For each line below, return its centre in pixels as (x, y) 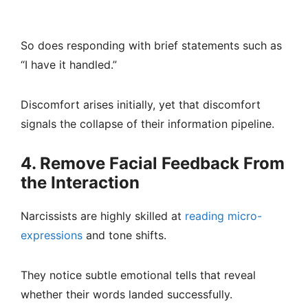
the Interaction (80, 183)
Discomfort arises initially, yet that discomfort (141, 105)
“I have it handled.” (69, 65)
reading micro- (223, 216)
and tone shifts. (124, 235)
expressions (52, 235)
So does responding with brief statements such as (151, 46)
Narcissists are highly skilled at (103, 216)
